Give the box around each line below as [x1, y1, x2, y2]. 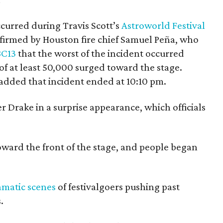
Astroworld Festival [121, 19, 205, 31]
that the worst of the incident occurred [16, 47, 184, 59]
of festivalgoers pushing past [56, 180, 180, 193]
